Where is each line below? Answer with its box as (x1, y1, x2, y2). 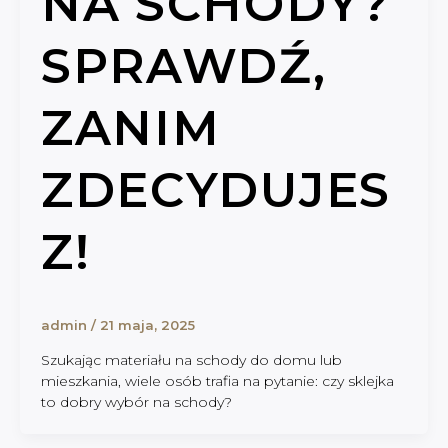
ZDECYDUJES (40, 160, 391, 219)
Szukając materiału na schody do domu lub (40, 350, 342, 369)
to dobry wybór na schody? (40, 392, 232, 411)
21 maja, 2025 (99, 317, 195, 334)
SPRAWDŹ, (40, 36, 327, 95)
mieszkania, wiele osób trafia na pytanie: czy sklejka (40, 371, 394, 390)
